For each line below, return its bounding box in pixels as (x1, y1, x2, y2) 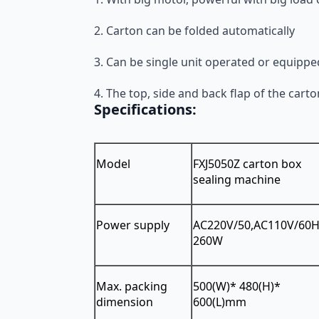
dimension (96, 293, 153, 310)
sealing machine (193, 171, 281, 187)
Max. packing (96, 278, 167, 294)
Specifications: (94, 100, 197, 120)
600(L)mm (193, 293, 246, 310)
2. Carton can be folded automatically (94, 23, 295, 39)
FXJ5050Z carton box (193, 155, 301, 172)
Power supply (96, 216, 169, 233)
